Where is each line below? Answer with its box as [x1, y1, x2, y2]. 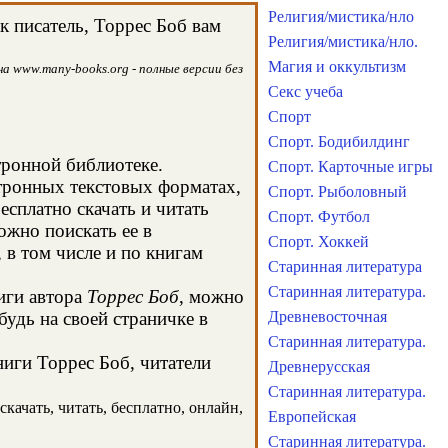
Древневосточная [268, 308, 387, 325]
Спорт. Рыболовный [268, 183, 407, 200]
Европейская [268, 408, 356, 425]
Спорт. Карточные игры [268, 158, 433, 175]
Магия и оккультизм [268, 58, 406, 75]
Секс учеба [268, 83, 343, 100]
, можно [179, 286, 244, 307]
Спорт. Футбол [268, 208, 370, 225]
